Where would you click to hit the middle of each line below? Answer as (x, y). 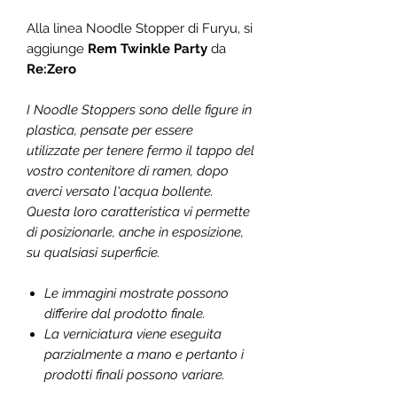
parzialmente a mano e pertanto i (144, 354)
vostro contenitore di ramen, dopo (128, 171)
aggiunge (55, 49)
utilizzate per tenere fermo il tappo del (140, 151)
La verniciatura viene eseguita (133, 334)
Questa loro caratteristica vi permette (138, 212)
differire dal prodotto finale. (125, 314)
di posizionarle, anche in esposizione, (135, 232)
